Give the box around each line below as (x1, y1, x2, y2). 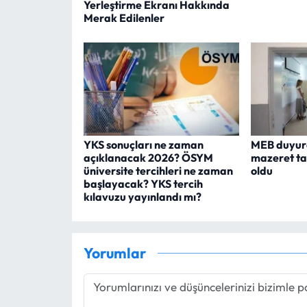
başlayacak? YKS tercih (83, 177, 203, 191)
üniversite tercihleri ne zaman (83, 164, 233, 178)
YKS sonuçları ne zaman (83, 138, 204, 152)
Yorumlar (83, 243, 146, 262)
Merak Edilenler (83, 11, 164, 25)
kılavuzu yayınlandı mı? (83, 190, 201, 204)
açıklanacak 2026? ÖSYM (83, 151, 213, 165)
